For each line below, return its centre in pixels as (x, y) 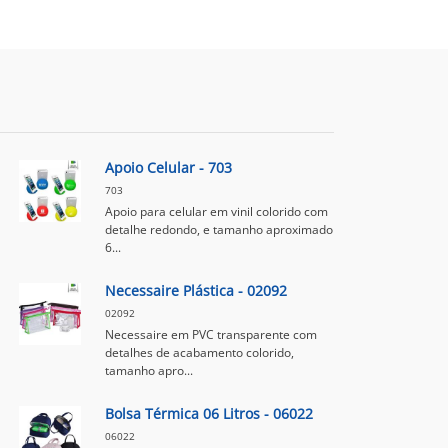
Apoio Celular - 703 (168, 167)
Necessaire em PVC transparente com (210, 334)
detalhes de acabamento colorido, (199, 352)
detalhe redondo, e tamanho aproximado (218, 229)
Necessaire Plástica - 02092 (195, 290)
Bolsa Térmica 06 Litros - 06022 (208, 413)
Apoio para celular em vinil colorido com (216, 211)
